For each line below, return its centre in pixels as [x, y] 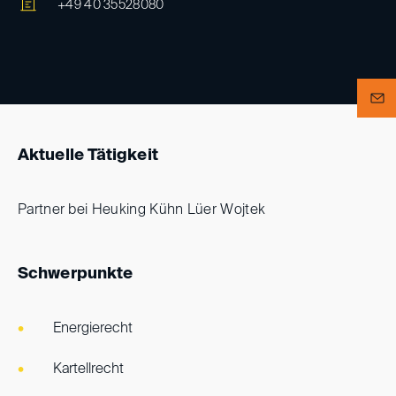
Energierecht [93, 329]
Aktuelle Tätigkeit [88, 156]
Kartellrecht [88, 369]
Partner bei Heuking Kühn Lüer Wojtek [142, 210]
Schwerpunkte [76, 274]
